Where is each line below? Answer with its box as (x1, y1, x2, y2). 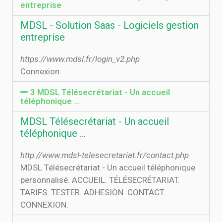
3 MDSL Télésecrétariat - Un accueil (30, 87, 170, 97)
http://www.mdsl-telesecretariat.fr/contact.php (20, 150, 189, 160)
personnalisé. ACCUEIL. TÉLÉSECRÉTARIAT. (20, 175, 180, 185)
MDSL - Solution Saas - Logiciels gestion (20, 19, 199, 31)
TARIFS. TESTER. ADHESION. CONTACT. (20, 187, 166, 197)
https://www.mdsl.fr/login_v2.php (20, 54, 140, 64)
